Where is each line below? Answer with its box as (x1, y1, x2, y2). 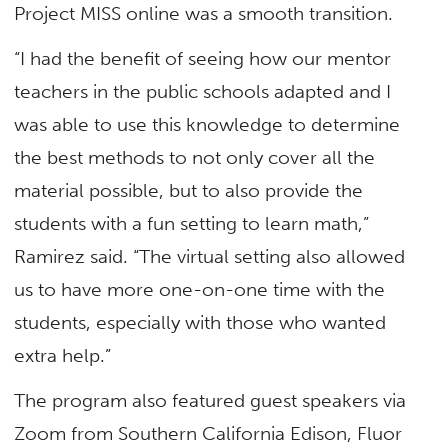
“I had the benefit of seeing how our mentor (14, 47, 392, 71)
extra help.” (14, 344, 112, 368)
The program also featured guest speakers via (14, 389, 407, 413)
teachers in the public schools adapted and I (14, 80, 392, 104)
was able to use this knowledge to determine (14, 113, 401, 137)
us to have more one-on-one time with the (14, 278, 386, 302)
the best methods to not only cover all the (14, 146, 376, 170)
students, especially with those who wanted (14, 311, 387, 335)
